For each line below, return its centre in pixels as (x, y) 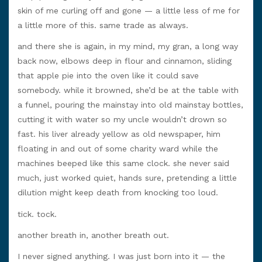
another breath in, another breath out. (93, 235)
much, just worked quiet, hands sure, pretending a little (127, 178)
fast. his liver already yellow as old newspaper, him (119, 134)
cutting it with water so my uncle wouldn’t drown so (122, 120)
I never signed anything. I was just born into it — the (121, 256)
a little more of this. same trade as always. (103, 25)
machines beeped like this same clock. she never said (123, 163)
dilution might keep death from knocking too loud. (118, 193)
